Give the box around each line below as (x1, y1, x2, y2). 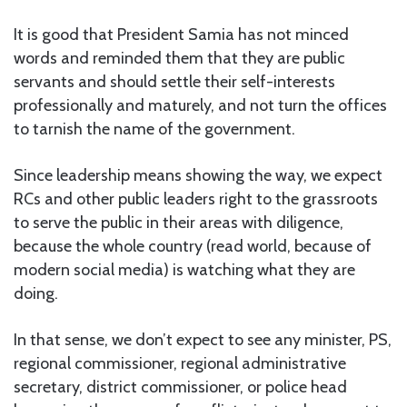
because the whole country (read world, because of (14, 236, 372, 257)
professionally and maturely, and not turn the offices (14, 95, 387, 116)
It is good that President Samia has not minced (14, 25, 349, 45)
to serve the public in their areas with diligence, (14, 213, 343, 233)
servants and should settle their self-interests (14, 72, 335, 93)
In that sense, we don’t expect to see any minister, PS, (14, 330, 392, 351)
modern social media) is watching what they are (14, 260, 355, 281)
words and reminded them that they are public (14, 48, 345, 69)
